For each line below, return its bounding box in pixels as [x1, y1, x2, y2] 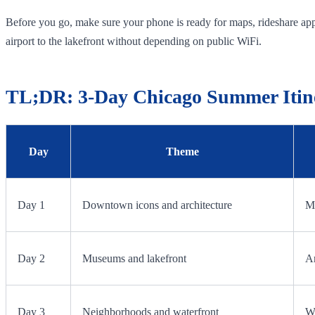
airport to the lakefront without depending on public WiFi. [6, 34, 262, 47]
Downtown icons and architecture [82, 198, 232, 211]
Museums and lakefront [82, 252, 186, 264]
